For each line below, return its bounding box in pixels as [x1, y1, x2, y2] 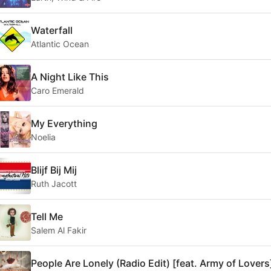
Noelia [31, 131, 56, 142]
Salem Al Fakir [31, 224, 87, 235]
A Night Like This [31, 70, 109, 83]
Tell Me [31, 210, 63, 223]
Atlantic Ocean [31, 38, 89, 49]
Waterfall [31, 24, 73, 36]
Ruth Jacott [31, 178, 77, 189]
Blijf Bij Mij [31, 163, 77, 176]
